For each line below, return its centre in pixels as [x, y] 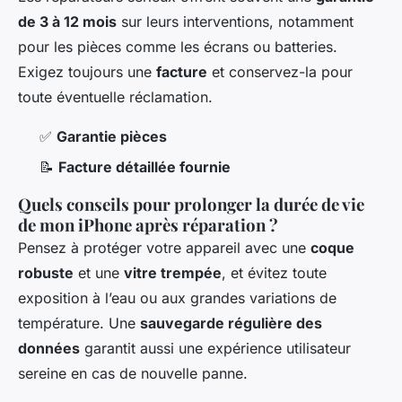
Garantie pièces [112, 136]
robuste [46, 273]
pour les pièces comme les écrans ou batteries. [178, 46]
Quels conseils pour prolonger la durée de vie [191, 205]
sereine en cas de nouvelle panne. [133, 374]
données [49, 349]
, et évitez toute [274, 273]
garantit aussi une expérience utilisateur [215, 349]
